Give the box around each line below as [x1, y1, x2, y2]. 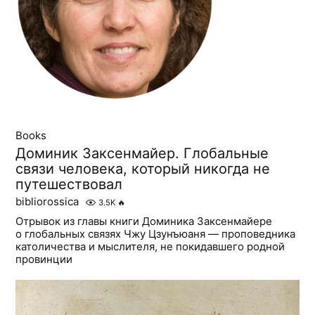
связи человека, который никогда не [15, 160, 271, 178]
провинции [15, 252, 73, 266]
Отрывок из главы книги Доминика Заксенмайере [15, 214, 273, 229]
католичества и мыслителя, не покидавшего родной [15, 240, 285, 254]
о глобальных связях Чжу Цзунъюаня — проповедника [15, 227, 296, 241]
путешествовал [15, 176, 123, 193]
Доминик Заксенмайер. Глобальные [15, 145, 269, 162]
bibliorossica [15, 195, 79, 209]
